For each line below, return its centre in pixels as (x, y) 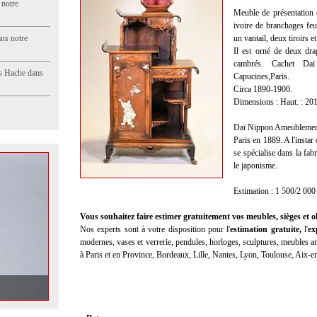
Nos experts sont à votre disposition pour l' (155, 229)
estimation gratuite (265, 229)
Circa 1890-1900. (263, 89)
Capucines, (252, 76)
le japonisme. (255, 166)
